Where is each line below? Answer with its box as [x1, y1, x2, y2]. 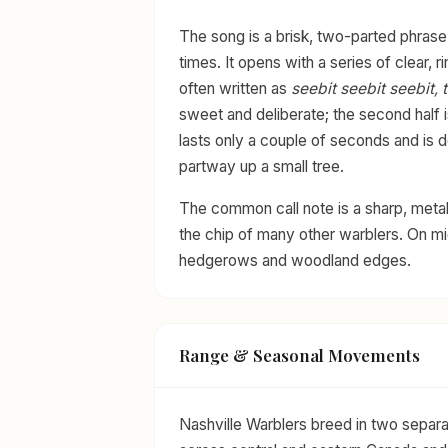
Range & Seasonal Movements [179, 344, 420, 367]
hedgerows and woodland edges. [179, 250, 411, 270]
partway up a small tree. [179, 156, 344, 176]
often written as [179, 78, 291, 98]
